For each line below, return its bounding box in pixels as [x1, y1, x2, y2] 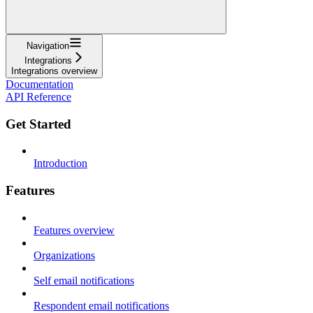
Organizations [34, 249, 95, 261]
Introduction [34, 157, 87, 170]
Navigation [27, 40, 69, 51]
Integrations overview [11, 65, 97, 76]
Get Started [6, 116, 71, 131]
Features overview [34, 224, 115, 236]
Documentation [6, 78, 73, 90]
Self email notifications [34, 274, 134, 286]
